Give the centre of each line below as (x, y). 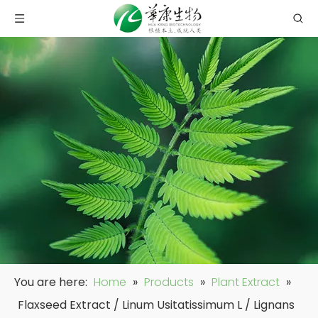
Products (169, 282)
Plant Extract (246, 282)
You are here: (52, 282)
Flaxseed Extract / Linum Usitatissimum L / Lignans (156, 305)
